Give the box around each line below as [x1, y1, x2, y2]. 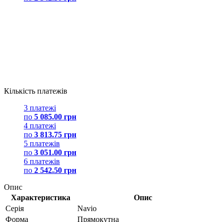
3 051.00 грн [34, 148, 76, 157]
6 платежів [24, 157, 60, 166]
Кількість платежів [4, 86, 67, 95]
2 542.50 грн [34, 166, 76, 174]
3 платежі [24, 103, 56, 112]
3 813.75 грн [34, 130, 76, 139]
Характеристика [10, 193, 70, 202]
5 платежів [24, 139, 60, 148]
